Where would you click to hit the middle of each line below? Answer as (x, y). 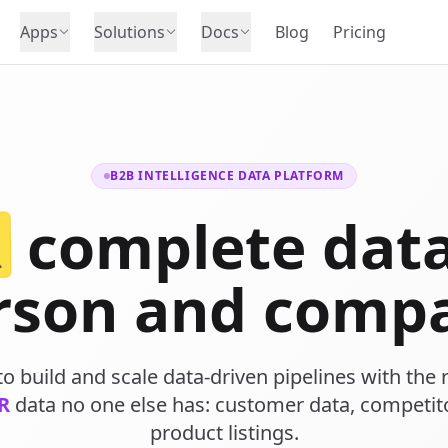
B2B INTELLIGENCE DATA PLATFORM (227, 175)
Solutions (129, 32)
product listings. (224, 432)
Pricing (359, 32)
